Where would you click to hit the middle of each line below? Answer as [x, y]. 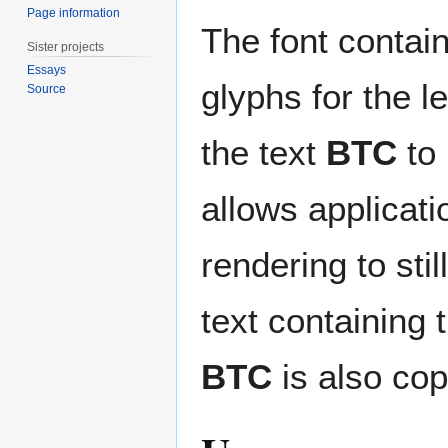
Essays [47, 70]
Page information [74, 12]
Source [47, 89]
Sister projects [66, 46]
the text [263, 152]
